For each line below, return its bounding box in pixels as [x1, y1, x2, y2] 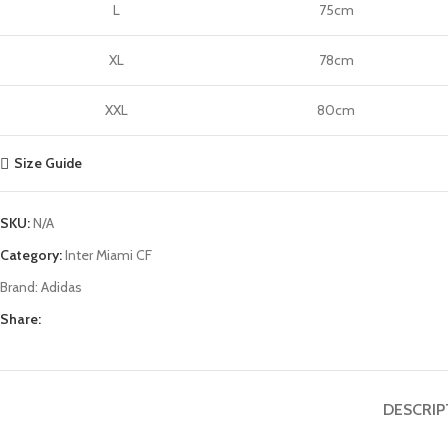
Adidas [41, 277, 82, 296]
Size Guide [13, 154, 82, 172]
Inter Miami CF [65, 245, 152, 264]
